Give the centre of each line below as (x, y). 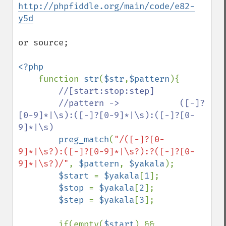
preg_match (84, 139)
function (61, 79)
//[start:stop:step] (106, 91)
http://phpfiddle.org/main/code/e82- (106, 6)
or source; (43, 43)
